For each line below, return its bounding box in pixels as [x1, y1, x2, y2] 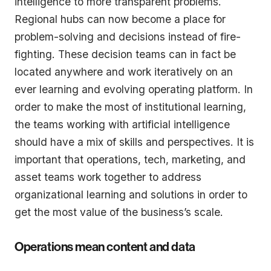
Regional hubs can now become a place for [15, 12, 226, 25]
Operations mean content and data [15, 239, 195, 254]
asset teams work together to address [15, 170, 201, 183]
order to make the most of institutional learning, [15, 100, 246, 113]
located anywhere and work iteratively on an [15, 65, 233, 78]
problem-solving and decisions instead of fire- [15, 30, 241, 43]
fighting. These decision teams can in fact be [15, 47, 236, 60]
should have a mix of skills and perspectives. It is [15, 135, 254, 148]
